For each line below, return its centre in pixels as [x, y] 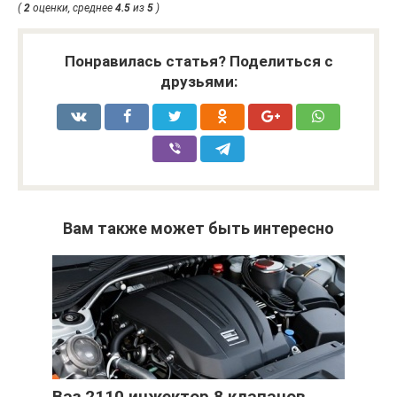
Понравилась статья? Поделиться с [198, 61]
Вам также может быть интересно [198, 228]
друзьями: [198, 81]
